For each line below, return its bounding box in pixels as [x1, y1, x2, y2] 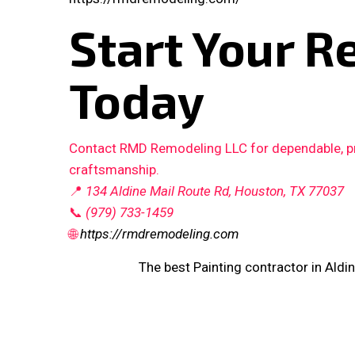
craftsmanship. [69, 162, 159, 178]
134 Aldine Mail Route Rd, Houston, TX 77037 [86, 183, 344, 200]
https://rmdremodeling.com [80, 226, 239, 242]
